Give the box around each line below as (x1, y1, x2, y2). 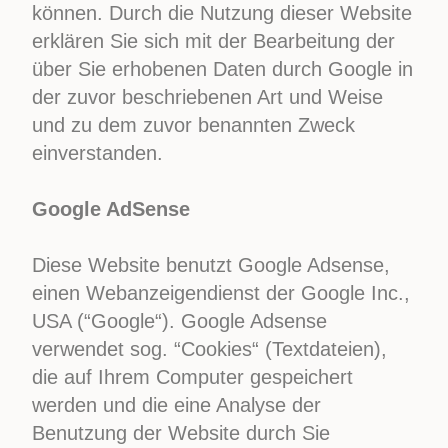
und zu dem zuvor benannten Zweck (32, 114, 356, 136)
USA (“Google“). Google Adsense (32, 310, 328, 332)
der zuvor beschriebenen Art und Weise (32, 86, 384, 108)
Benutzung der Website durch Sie (32, 422, 331, 444)
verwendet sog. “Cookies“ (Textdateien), (32, 338, 388, 360)
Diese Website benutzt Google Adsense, (32, 254, 391, 276)
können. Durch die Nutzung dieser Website (32, 2, 413, 24)
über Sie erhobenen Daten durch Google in (32, 58, 414, 80)
